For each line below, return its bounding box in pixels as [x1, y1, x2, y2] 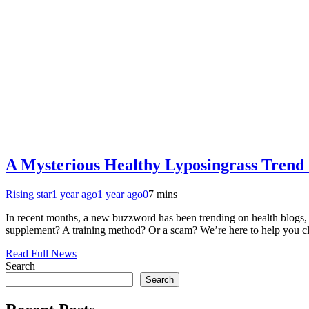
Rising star [6, 188, 52, 200]
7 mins [148, 188, 177, 200]
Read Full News [6, 247, 77, 259]
